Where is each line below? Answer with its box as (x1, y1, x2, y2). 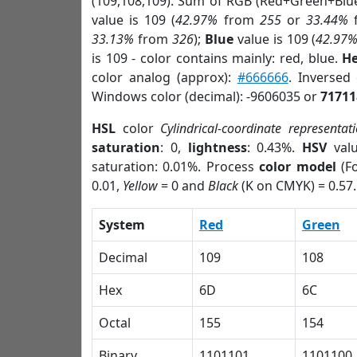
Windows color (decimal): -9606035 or (92, 88, 320, 105)
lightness (187, 139, 247, 156)
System (99, 216, 145, 233)
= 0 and (158, 177, 208, 194)
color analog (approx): (92, 69, 237, 86)
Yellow (123, 177, 158, 194)
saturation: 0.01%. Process (92, 158, 260, 175)
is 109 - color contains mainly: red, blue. (92, 49, 343, 67)
